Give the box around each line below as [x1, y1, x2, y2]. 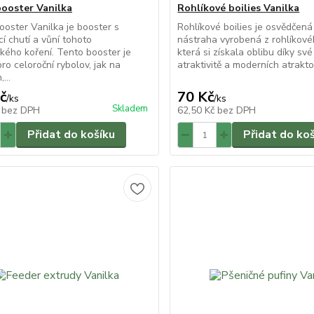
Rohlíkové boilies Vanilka [177, 1, 300, 15]
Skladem [112, 102, 149, 115]
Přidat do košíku [27, 127, 115, 142]
